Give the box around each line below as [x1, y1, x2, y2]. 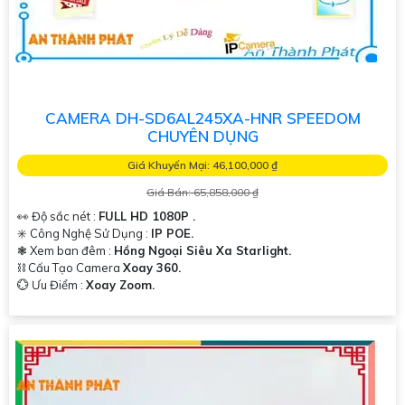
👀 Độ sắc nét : [17, 209, 99, 224]
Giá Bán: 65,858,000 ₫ [146, 185, 259, 200]
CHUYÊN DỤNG [146, 127, 259, 146]
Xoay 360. [123, 260, 181, 276]
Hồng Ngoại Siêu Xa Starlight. [114, 243, 291, 259]
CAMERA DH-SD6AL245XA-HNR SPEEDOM [44, 108, 361, 128]
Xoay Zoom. [86, 278, 155, 293]
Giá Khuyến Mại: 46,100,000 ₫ [127, 158, 278, 173]
